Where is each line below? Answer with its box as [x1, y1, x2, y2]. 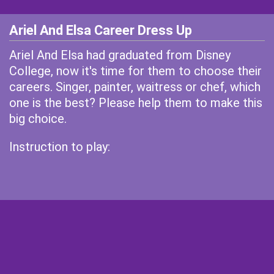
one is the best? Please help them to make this [9, 95, 262, 110]
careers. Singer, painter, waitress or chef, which [9, 80, 261, 94]
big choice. [9, 111, 67, 126]
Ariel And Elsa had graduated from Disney [9, 48, 231, 62]
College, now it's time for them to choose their [9, 64, 262, 78]
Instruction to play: [9, 139, 110, 154]
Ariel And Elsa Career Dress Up [9, 23, 192, 38]
